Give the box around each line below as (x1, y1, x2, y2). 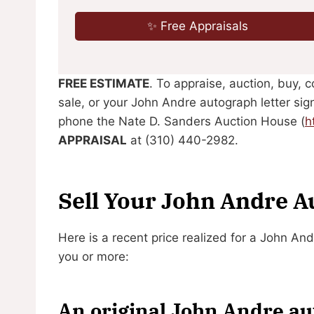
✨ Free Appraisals (147, 18, 249, 33)
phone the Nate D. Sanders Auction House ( (58, 114, 305, 128)
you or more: (58, 249, 129, 264)
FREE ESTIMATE (58, 76, 149, 90)
